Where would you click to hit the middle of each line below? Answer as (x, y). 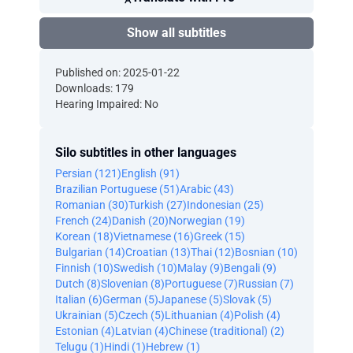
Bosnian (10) (266, 252)
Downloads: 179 (95, 88)
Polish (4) (257, 315)
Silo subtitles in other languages (146, 152)
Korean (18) (84, 236)
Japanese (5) (191, 299)
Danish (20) (140, 221)
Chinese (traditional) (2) (227, 331)
